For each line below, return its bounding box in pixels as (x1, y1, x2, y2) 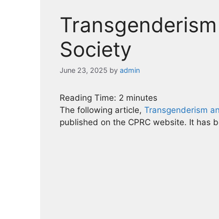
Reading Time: (60, 93, 119, 103)
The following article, (60, 105, 144, 115)
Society (60, 37, 131, 62)
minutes (126, 93, 157, 103)
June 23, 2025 (60, 66, 108, 75)
